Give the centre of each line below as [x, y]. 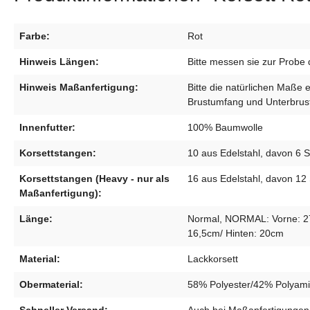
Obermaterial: [51, 285]
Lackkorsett [213, 259]
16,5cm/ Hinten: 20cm [236, 234]
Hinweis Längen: [59, 62]
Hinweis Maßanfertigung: [79, 88]
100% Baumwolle [225, 128]
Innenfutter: [47, 128]
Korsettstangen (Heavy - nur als [94, 179]
